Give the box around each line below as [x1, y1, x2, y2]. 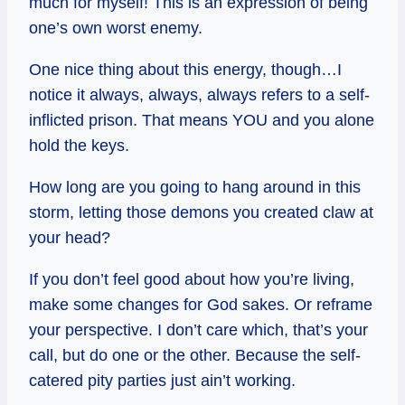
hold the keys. [29, 137, 129, 155]
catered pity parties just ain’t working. [29, 372, 296, 391]
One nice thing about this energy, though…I [29, 61, 342, 80]
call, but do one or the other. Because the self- [29, 346, 361, 365]
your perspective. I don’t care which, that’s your [29, 321, 368, 340]
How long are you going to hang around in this [29, 178, 361, 197]
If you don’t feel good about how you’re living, [29, 270, 354, 289]
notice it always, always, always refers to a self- [29, 86, 370, 105]
